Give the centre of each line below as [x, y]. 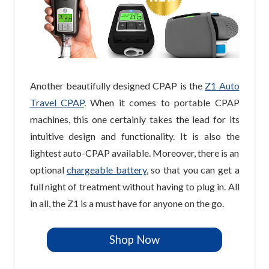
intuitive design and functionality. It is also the [134, 136]
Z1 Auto [222, 85]
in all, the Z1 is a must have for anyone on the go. [127, 203]
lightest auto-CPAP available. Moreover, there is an [134, 153]
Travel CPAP [57, 102]
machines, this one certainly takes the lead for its [134, 119]
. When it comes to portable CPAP [162, 102]
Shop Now [134, 240]
